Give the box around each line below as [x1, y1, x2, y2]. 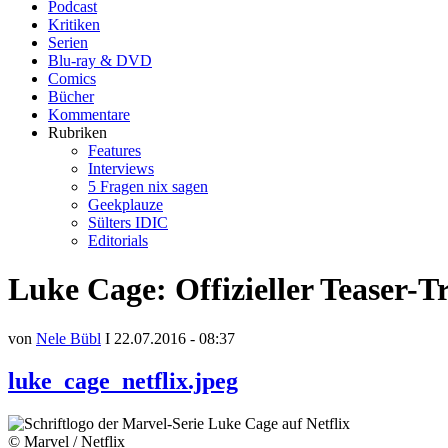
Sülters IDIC [88, 214, 168, 231]
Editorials [88, 232, 148, 249]
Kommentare [48, 106, 130, 123]
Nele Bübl [36, 329, 101, 347]
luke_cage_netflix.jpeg [8, 367, 238, 394]
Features [88, 142, 141, 159]
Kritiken [48, 16, 100, 33]
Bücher [48, 88, 94, 105]
